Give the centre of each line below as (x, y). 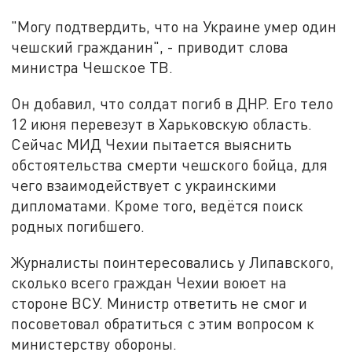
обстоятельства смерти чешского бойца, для (170, 165)
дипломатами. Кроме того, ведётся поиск (158, 206)
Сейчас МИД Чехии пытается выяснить (152, 145)
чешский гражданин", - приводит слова (150, 47)
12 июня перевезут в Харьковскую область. (162, 124)
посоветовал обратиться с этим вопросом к (163, 323)
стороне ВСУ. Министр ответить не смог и (159, 302)
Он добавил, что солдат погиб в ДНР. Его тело (172, 104)
